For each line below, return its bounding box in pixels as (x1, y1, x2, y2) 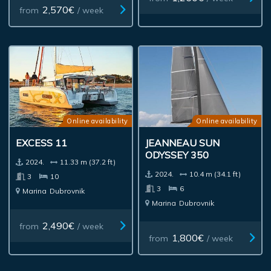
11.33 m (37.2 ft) (60, 157, 116, 166)
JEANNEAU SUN (145, 136, 220, 149)
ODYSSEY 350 (145, 148, 209, 161)
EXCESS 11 (16, 136, 68, 149)
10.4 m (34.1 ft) (189, 169, 241, 178)
